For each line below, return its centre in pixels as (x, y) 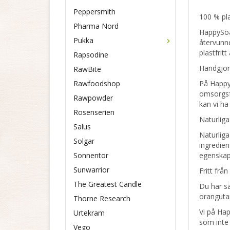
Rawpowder (93, 98)
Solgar (84, 141)
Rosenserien (94, 112)
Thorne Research (102, 198)
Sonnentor (91, 155)
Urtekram (89, 213)
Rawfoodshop (97, 83)
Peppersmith (94, 12)
